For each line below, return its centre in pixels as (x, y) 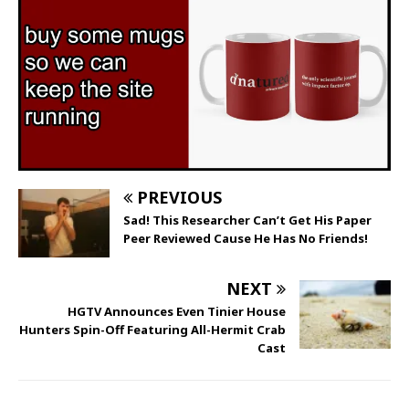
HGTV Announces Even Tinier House (177, 311)
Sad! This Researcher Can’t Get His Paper (247, 220)
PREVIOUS (179, 197)
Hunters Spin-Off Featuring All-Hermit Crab (152, 329)
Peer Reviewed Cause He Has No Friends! (246, 238)
